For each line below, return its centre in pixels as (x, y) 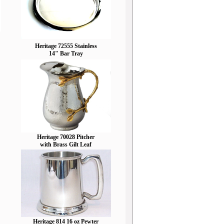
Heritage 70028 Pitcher (66, 137)
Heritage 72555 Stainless (66, 46)
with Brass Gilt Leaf (66, 144)
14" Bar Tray (66, 53)
